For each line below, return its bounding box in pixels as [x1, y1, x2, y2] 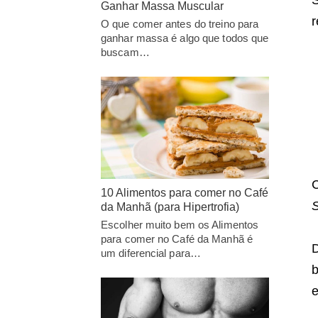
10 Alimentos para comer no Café [101, 186, 268, 199]
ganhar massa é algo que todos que [101, 31, 269, 44]
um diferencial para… [101, 246, 201, 259]
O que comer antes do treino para [101, 17, 259, 30]
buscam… [101, 45, 150, 58]
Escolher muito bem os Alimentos [101, 218, 259, 231]
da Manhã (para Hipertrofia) [101, 200, 239, 213]
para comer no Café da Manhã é [101, 232, 253, 245]
